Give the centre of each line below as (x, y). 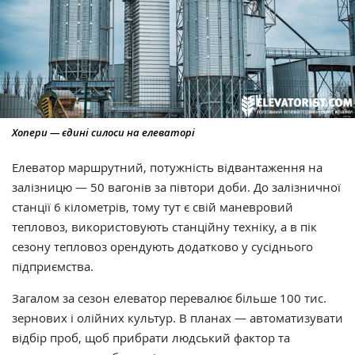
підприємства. (53, 266)
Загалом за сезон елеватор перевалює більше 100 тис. (169, 298)
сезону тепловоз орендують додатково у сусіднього (162, 246)
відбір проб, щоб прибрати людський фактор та (151, 337)
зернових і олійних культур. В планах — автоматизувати (177, 317)
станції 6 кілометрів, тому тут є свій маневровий (153, 206)
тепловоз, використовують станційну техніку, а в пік (164, 226)
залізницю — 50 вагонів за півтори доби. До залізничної (176, 187)
